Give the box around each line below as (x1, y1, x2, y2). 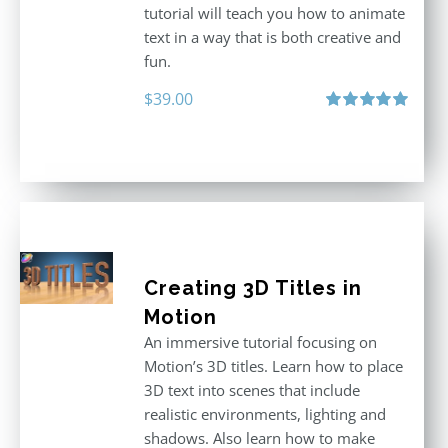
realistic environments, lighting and (143, 404, 386, 424)
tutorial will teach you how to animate (143, 3, 405, 23)
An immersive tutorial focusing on (143, 332, 377, 352)
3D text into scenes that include (143, 380, 360, 400)
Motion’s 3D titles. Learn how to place (143, 356, 403, 376)
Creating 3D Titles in (143, 276, 362, 300)
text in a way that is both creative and (143, 27, 401, 47)
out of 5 (326, 131, 368, 147)
